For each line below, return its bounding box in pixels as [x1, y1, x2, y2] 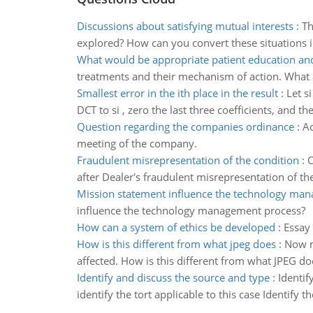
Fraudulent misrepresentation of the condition [76, 153, 299, 167]
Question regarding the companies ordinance [76, 119, 294, 133]
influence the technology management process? [76, 203, 305, 217]
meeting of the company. [76, 136, 197, 150]
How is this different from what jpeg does [76, 237, 276, 251]
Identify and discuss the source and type [76, 270, 270, 284]
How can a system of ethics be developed [76, 220, 275, 234]
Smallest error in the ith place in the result [76, 86, 278, 100]
